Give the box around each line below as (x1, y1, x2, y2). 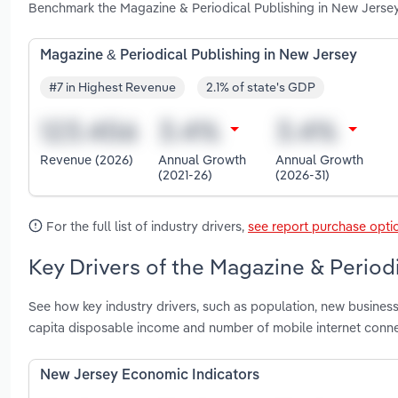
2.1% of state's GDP (206, 79, 315, 96)
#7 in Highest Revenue (49, 79, 176, 96)
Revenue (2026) (40, 151, 133, 169)
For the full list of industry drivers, (43, 217, 248, 235)
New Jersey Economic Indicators (40, 369, 259, 384)
